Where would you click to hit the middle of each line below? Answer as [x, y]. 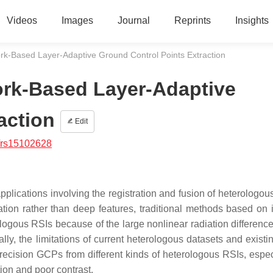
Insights [252, 20]
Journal [133, 20]
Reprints [192, 20]
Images [77, 20]
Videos [22, 20]
